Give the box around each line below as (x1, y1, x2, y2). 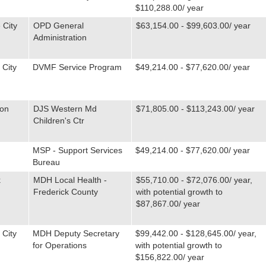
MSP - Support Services (32, 145, 122, 155)
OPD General (33, 21, 84, 30)
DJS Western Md (33, 104, 97, 113)
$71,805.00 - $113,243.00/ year (135, 104, 255, 113)
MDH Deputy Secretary (32, 229, 119, 238)
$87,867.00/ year (135, 199, 200, 208)
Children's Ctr (33, 116, 84, 125)
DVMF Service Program (32, 62, 122, 72)
